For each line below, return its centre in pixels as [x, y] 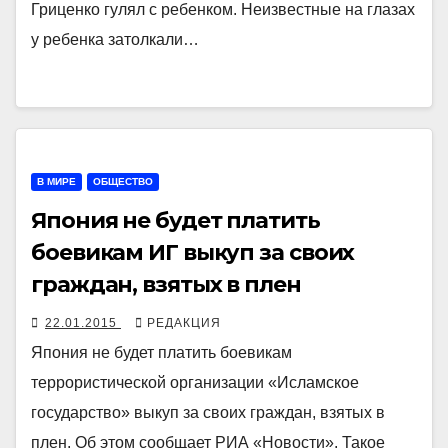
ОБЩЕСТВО [123, 181]
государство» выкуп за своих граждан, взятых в [208, 412]
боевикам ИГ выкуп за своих [193, 252]
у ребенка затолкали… [115, 39]
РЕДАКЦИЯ [184, 322]
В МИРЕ [56, 181]
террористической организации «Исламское [195, 382]
